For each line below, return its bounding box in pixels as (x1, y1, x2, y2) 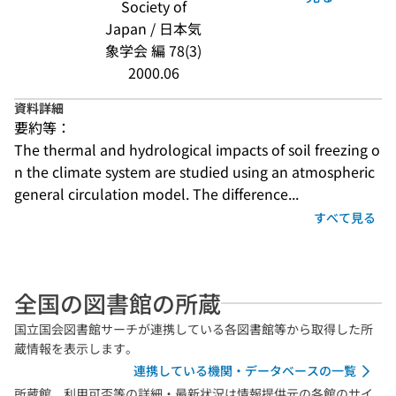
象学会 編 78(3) (105, 40, 202, 61)
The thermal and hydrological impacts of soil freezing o (14, 139, 380, 160)
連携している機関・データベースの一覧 (133, 362, 356, 379)
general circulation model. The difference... (14, 183, 299, 204)
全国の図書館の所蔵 (14, 286, 221, 319)
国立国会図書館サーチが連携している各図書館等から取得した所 (14, 320, 373, 338)
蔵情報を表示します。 (14, 339, 138, 357)
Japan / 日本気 (105, 18, 202, 39)
